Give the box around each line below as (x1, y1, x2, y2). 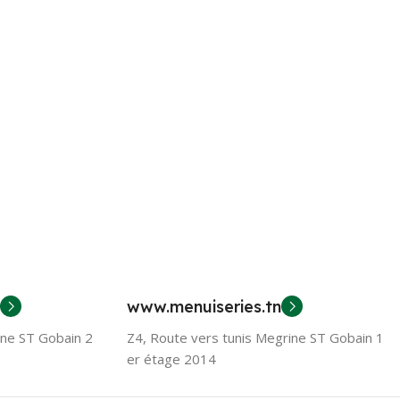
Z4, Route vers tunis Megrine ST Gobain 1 (127, 328, 384, 346)
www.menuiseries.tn (127, 296, 281, 317)
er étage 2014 (127, 349, 216, 368)
